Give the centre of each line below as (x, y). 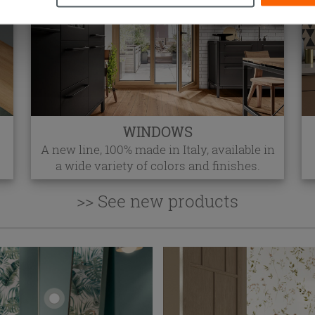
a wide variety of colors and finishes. (157, 166)
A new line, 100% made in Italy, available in (157, 150)
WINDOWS (157, 132)
